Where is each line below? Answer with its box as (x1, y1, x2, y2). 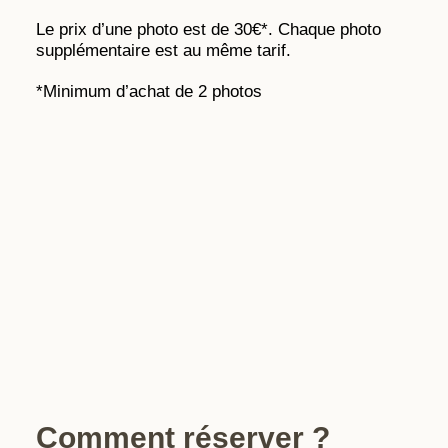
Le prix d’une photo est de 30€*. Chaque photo (35, 20, 381, 40)
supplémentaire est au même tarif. (35, 41, 291, 61)
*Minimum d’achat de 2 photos (35, 82, 262, 102)
